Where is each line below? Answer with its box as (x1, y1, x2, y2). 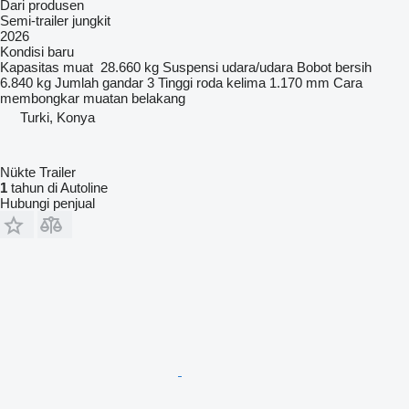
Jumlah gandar (55, 74, 143, 90)
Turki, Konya (20, 109, 95, 125)
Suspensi (163, 58, 218, 75)
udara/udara (222, 58, 293, 75)
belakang (131, 89, 185, 106)
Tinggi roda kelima (158, 74, 266, 90)
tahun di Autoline (7, 179, 108, 195)
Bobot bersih (297, 58, 372, 75)
